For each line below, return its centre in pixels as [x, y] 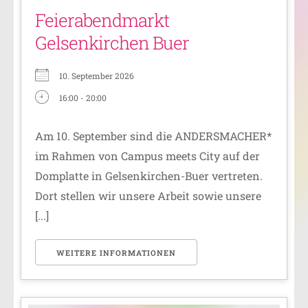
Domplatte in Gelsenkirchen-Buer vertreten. [149, 176]
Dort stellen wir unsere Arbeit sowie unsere [148, 196]
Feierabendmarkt [102, 20]
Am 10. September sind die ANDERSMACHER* [153, 136]
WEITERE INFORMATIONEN [116, 253]
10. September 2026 [97, 76]
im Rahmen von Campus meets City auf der [147, 156]
